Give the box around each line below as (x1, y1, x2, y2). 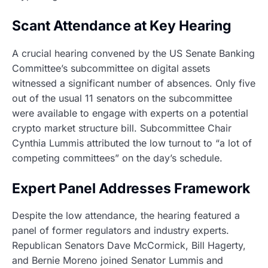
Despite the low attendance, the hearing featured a (12, 209, 240, 222)
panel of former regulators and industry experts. (12, 224, 229, 237)
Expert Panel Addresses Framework (12, 179, 250, 197)
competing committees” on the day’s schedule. (12, 151, 223, 164)
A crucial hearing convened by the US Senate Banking (12, 47, 255, 59)
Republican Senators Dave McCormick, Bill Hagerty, (12, 239, 246, 252)
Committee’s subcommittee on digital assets (12, 62, 210, 74)
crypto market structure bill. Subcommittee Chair (12, 121, 232, 134)
